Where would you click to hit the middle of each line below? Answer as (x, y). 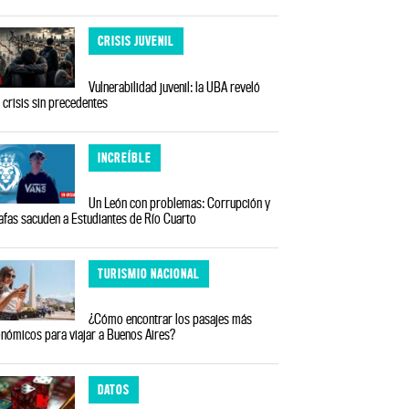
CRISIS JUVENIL (136, 41)
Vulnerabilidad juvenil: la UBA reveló (175, 86)
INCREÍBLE (125, 157)
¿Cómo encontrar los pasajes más (171, 319)
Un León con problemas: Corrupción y (180, 203)
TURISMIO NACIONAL (149, 273)
